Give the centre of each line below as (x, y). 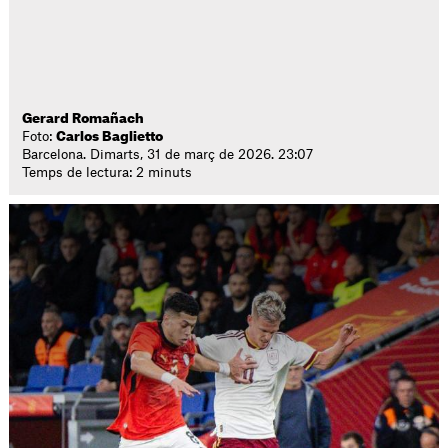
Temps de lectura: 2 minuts (107, 172)
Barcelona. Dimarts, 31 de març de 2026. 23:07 (168, 154)
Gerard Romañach (83, 118)
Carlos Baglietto (110, 136)
